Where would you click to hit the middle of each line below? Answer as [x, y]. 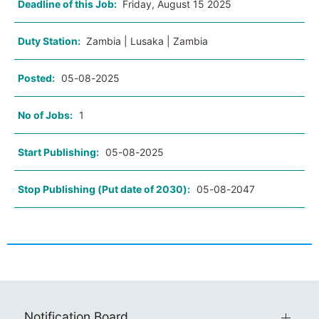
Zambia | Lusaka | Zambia [147, 41]
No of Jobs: [45, 115]
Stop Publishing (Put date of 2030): [104, 189]
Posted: [36, 78]
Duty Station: [50, 41]
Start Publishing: [58, 152]
